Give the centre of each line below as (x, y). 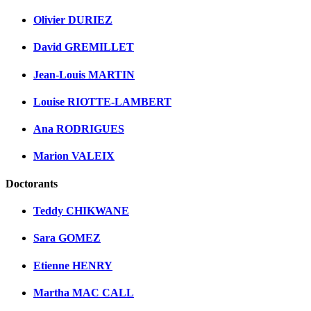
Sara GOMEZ (67, 238)
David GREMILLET (84, 47)
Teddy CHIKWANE (81, 210)
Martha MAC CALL (84, 292)
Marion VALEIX (74, 156)
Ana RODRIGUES (79, 129)
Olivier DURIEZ (73, 20)
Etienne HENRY (73, 265)
